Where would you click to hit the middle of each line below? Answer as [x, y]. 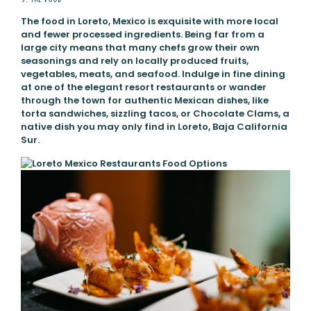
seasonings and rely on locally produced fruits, [134, 60]
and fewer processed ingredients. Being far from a [142, 34]
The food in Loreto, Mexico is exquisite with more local [149, 21]
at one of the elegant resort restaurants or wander [143, 87]
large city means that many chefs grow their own [140, 47]
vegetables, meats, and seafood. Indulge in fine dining [153, 74]
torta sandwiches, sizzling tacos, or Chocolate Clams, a [155, 113]
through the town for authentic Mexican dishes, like [144, 100]
